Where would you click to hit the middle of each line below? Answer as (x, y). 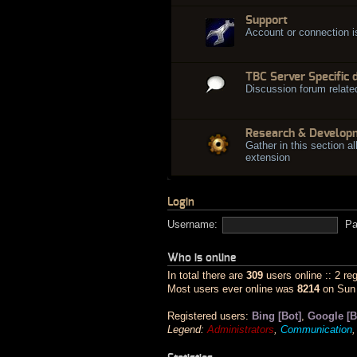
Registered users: (210, 316)
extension (268, 157)
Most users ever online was (232, 288)
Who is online (202, 257)
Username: (192, 224)
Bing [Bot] (277, 316)
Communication (316, 329)
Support (267, 20)
